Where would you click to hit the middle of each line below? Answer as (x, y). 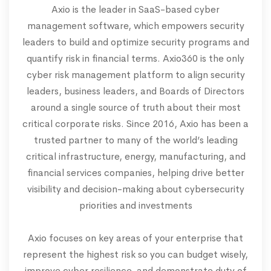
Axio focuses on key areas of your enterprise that (135, 238)
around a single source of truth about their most (135, 108)
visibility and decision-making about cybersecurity (135, 189)
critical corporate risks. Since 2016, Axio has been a (135, 124)
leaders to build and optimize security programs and (135, 42)
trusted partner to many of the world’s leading (135, 140)
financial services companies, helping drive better (135, 173)
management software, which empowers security (135, 26)
